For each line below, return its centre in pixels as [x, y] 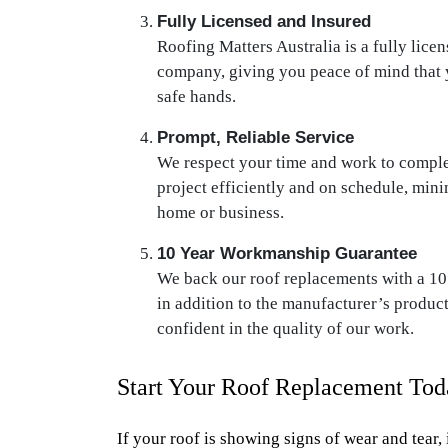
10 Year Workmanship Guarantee [287, 253]
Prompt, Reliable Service [255, 137]
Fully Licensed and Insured [264, 21]
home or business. [220, 212]
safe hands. [196, 96]
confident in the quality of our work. [285, 328]
